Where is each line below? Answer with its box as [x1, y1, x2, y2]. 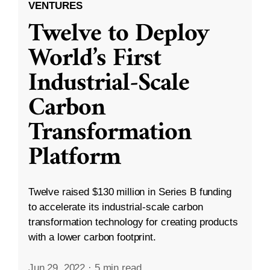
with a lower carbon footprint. [28, 231, 156, 243]
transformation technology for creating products [28, 216, 238, 228]
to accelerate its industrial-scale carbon [28, 201, 203, 213]
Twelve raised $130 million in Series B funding [28, 186, 231, 198]
